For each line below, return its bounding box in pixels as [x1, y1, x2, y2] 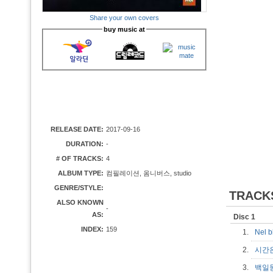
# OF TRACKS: [56, 155, 104, 162]
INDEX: [81, 225, 104, 233]
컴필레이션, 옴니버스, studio [106, 169, 191, 177]
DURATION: [66, 140, 104, 147]
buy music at [104, 26, 145, 33]
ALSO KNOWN [57, 199, 104, 206]
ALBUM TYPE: [58, 169, 104, 177]
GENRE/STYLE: [54, 184, 104, 191]
